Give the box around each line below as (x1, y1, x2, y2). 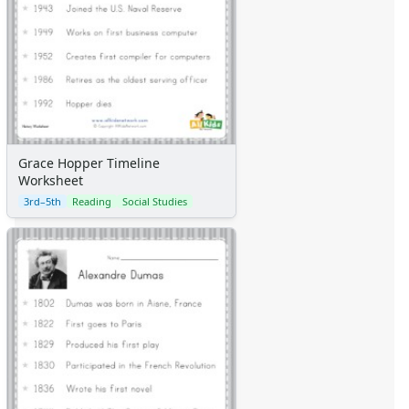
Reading (72, 194, 111, 208)
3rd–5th (24, 194, 61, 208)
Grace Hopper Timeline (18, 153, 160, 172)
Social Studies (122, 194, 187, 208)
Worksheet (18, 171, 83, 189)
